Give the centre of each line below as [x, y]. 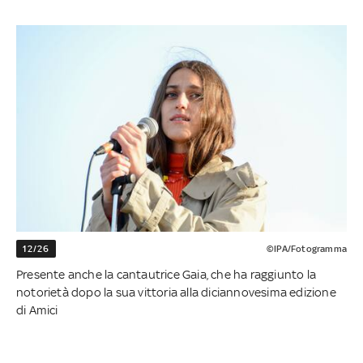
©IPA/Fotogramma [306, 249]
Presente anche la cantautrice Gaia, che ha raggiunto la [167, 275]
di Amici [37, 310]
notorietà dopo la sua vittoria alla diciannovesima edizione [176, 293]
